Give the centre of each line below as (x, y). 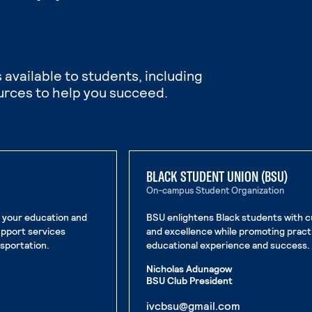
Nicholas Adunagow (189, 268)
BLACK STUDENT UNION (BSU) (217, 176)
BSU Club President (189, 280)
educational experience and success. (228, 245)
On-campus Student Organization (215, 190)
